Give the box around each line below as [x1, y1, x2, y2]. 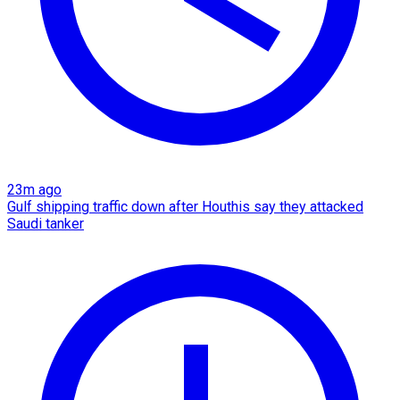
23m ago [7, 180, 62, 198]
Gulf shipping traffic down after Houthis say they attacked [7, 197, 363, 215]
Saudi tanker [7, 214, 84, 232]
